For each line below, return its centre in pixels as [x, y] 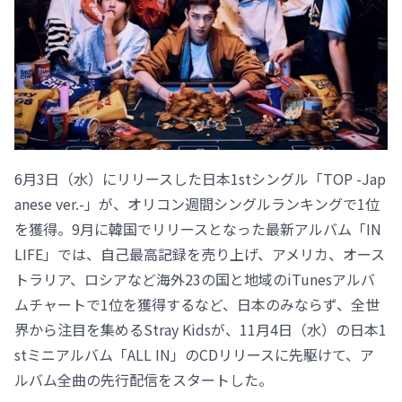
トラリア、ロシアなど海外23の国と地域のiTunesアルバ [195, 280]
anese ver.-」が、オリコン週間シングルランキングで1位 [197, 204]
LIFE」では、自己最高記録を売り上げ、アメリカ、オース [200, 254]
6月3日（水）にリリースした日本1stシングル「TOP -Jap [200, 179]
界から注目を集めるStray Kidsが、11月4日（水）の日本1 [201, 330]
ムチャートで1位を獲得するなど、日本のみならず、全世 [197, 305]
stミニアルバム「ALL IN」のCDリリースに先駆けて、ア [194, 355]
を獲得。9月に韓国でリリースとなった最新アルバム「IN [198, 229]
